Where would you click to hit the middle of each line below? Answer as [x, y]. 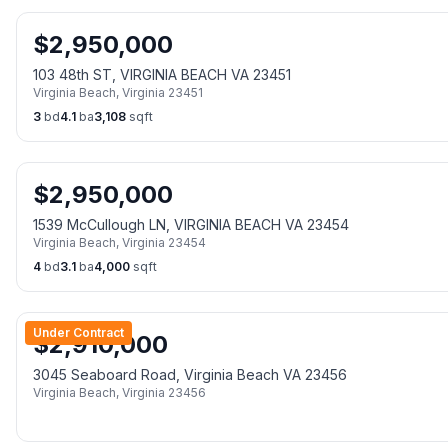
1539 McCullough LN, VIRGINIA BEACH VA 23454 [191, 224]
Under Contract [78, 332]
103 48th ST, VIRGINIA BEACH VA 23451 [162, 74]
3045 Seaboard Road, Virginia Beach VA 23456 [190, 374]
